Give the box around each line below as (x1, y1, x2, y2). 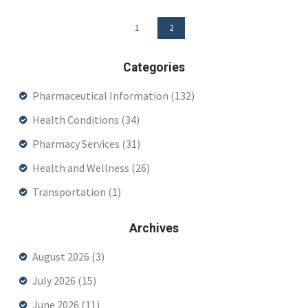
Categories (123, 60, 185, 74)
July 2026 (32, 273, 78, 287)
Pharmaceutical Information (32, 88, 170, 102)
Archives (129, 221, 179, 235)
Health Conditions (32, 112, 121, 126)
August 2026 (32, 249, 91, 263)
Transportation (32, 184, 108, 199)
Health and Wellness (32, 160, 131, 175)
